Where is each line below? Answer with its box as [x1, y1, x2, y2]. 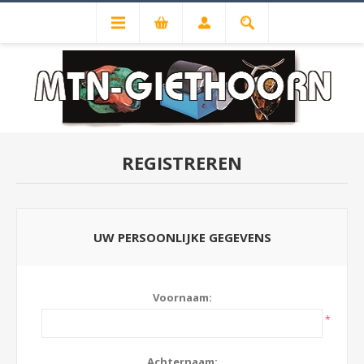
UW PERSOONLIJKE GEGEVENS [93, 229, 271, 245]
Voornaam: [152, 290, 212, 305]
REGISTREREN [122, 150, 242, 175]
